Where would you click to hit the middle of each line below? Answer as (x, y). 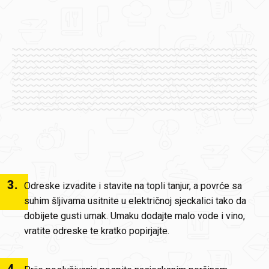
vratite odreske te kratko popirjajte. (97, 231)
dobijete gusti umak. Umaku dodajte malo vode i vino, (134, 216)
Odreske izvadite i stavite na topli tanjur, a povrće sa (133, 186)
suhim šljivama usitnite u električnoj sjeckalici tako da (135, 201)
